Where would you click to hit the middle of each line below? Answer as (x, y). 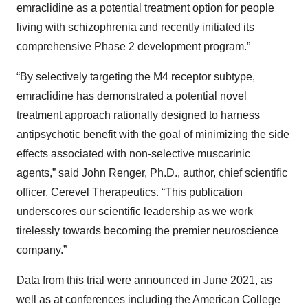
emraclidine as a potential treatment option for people (145, 8)
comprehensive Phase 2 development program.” (133, 46)
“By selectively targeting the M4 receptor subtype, (136, 77)
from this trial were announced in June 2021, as (156, 280)
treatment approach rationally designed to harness (138, 115)
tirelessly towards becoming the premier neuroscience (147, 231)
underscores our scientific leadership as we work (135, 211)
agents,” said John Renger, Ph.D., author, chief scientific (152, 173)
